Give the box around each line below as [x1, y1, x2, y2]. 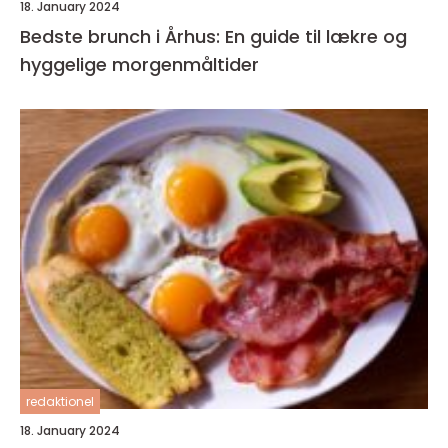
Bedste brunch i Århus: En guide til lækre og [20, 24, 407, 50]
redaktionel [26, 393, 94, 411]
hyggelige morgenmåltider [20, 52, 259, 78]
